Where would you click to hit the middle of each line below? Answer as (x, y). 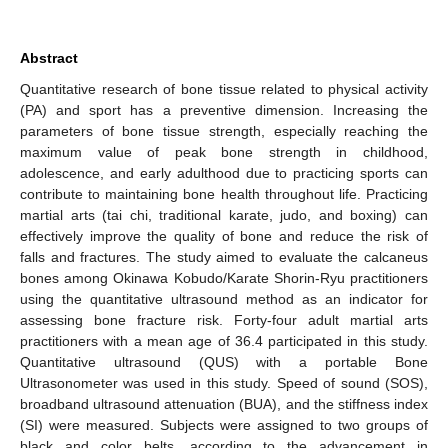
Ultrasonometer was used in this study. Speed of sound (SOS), (224, 382)
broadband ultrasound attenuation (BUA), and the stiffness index (224, 403)
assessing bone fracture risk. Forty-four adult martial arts (224, 319)
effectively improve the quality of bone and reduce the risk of (224, 235)
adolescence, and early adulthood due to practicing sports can (224, 172)
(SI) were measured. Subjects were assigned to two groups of (224, 424)
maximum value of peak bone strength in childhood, (224, 151)
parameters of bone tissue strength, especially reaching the (224, 130)
